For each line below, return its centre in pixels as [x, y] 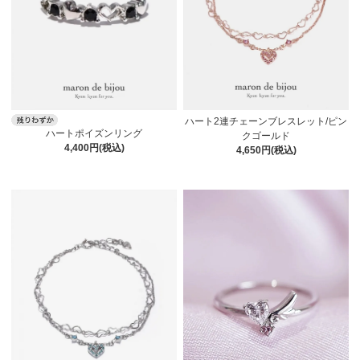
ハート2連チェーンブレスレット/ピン [266, 121]
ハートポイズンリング [94, 133]
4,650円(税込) [266, 150]
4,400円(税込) [94, 147]
